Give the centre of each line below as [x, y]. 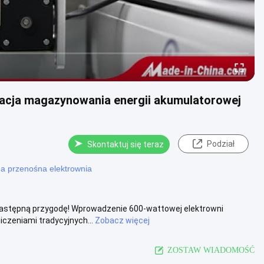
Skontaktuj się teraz [126, 144]
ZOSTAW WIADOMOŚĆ [211, 250]
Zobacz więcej [122, 220]
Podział [220, 144]
